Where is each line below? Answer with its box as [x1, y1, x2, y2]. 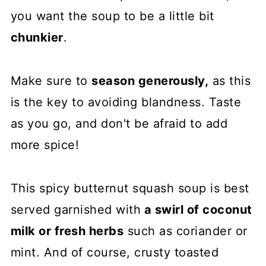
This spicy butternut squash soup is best [10, 181, 249, 196]
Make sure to [10, 74, 92, 88]
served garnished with [10, 202, 141, 217]
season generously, [91, 74, 209, 88]
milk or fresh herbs [10, 224, 124, 239]
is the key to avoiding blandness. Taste [10, 95, 242, 110]
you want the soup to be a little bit [10, 9, 214, 24]
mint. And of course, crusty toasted [10, 245, 219, 260]
